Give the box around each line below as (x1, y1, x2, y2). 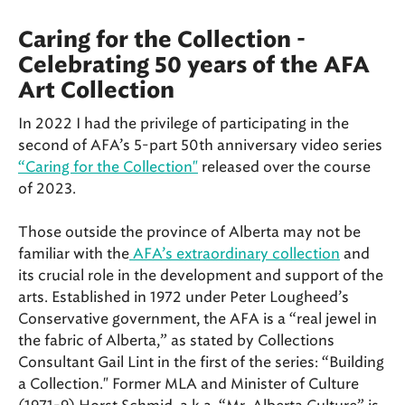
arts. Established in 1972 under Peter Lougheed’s (18, 288, 349, 306)
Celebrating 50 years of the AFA (18, 55, 370, 78)
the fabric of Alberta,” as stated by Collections (18, 332, 334, 350)
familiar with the (18, 245, 129, 263)
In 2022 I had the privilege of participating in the (18, 115, 349, 133)
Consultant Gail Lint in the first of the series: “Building (18, 353, 384, 372)
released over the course (198, 158, 371, 176)
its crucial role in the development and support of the (18, 267, 383, 285)
